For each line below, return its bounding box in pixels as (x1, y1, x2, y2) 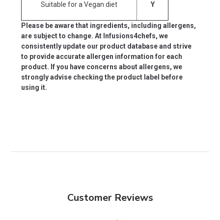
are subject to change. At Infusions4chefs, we (21, 31, 168, 40)
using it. (21, 83, 47, 91)
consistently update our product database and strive (21, 42, 192, 50)
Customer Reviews (67, 191, 153, 204)
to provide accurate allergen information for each (21, 52, 182, 60)
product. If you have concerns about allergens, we (21, 62, 182, 71)
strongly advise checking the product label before (21, 73, 183, 81)
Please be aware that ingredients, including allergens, (21, 21, 196, 29)
